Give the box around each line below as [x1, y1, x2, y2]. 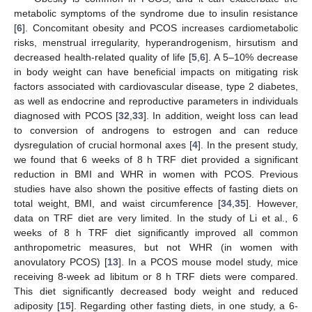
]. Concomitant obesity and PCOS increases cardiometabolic [22, 22, 298, 34]
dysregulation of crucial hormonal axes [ [14, 139, 192, 151]
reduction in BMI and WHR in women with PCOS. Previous [14, 169, 298, 180]
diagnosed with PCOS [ [14, 110, 118, 122]
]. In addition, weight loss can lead [143, 110, 298, 122]
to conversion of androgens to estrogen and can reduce [14, 125, 298, 136]
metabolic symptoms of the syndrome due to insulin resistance [14, 8, 298, 19]
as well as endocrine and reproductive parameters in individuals [14, 95, 298, 107]
